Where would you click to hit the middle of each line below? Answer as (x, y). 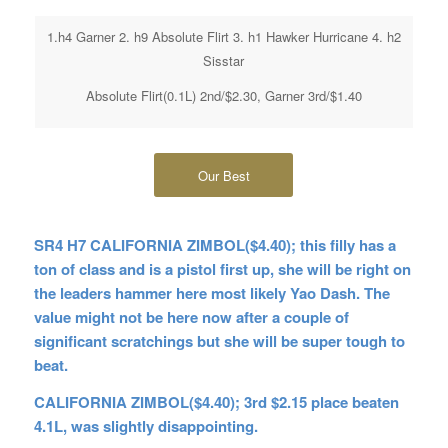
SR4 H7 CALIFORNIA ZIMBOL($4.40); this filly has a (214, 244)
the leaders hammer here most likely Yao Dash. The (211, 292)
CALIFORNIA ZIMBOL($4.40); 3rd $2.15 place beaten (216, 401)
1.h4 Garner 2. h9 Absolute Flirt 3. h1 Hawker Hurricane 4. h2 (223, 36)
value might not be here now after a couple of (191, 316)
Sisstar (224, 60)
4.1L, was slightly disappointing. (145, 425)
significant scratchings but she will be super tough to (219, 340)
